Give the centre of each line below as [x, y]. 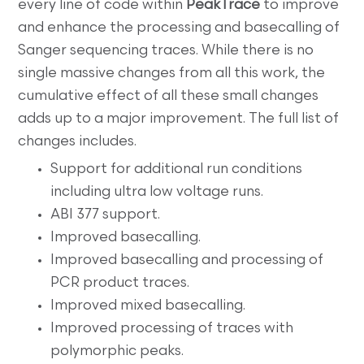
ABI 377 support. [106, 214]
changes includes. [78, 141]
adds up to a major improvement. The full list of [179, 119]
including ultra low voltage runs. [157, 192]
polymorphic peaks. [117, 351]
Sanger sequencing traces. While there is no [166, 50]
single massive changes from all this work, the [172, 73]
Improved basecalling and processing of [187, 260]
